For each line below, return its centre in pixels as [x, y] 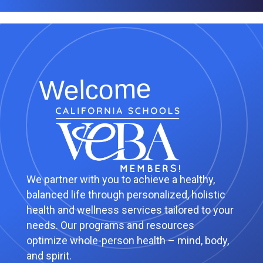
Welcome [95, 89]
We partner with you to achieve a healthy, [120, 179]
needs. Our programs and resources [110, 225]
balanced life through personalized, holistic [126, 194]
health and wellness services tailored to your [130, 210]
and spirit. [49, 255]
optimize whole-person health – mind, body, [127, 240]
